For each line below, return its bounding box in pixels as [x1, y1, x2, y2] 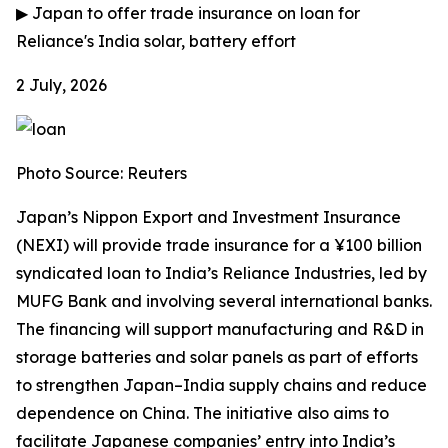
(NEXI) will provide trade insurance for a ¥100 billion [16, 235, 422, 255]
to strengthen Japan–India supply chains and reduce [16, 375, 427, 395]
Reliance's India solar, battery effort [16, 31, 296, 51]
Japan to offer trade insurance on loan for [28, 3, 360, 23]
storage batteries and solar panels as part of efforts [16, 347, 418, 367]
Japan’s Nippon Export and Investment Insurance [16, 207, 401, 227]
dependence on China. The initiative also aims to [16, 403, 389, 423]
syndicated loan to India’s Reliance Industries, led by [16, 263, 427, 283]
